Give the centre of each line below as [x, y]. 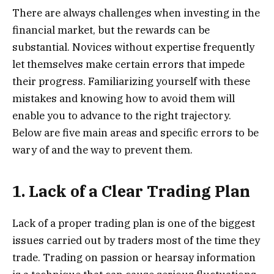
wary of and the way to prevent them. [104, 150]
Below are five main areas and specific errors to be [135, 133]
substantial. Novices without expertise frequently [133, 47]
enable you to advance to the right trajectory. [122, 116]
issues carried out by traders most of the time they [136, 240]
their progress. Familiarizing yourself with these [131, 82]
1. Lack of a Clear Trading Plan [133, 191]
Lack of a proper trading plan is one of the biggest [134, 223]
